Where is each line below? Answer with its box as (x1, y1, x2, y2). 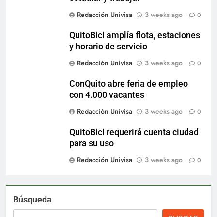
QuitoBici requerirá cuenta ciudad (69, 127, 199, 138)
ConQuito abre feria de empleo (69, 79, 188, 89)
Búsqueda (13, 194, 52, 205)
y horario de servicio (69, 42, 147, 52)
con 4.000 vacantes (69, 90, 144, 100)
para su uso (69, 139, 114, 149)
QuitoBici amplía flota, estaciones (69, 31, 200, 41)
